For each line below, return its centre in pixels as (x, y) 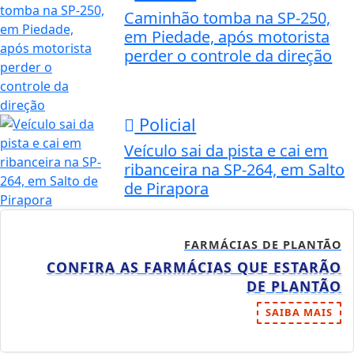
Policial (166, 125)
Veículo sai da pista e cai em (226, 151)
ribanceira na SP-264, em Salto (235, 170)
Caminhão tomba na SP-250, (228, 18)
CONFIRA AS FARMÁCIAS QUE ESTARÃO (194, 267)
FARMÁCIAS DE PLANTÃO (263, 245)
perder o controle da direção (228, 56)
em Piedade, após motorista (227, 37)
